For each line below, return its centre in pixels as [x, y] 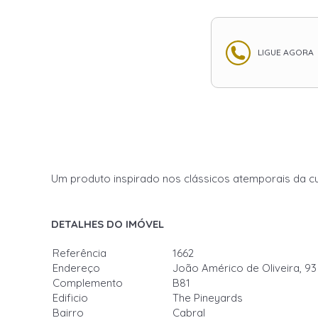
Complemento [88, 283]
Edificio [70, 298]
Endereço [76, 268]
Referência [79, 253]
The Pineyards [208, 298]
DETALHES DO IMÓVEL [108, 224]
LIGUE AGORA [286, 52]
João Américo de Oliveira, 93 [245, 268]
